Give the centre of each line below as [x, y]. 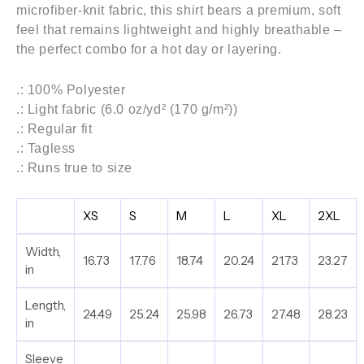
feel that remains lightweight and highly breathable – [179, 30]
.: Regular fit [54, 128]
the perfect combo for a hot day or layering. [149, 50]
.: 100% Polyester [71, 89]
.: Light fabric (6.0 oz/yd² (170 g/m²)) [127, 109]
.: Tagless [46, 148]
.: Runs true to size [74, 167]
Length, [45, 305]
